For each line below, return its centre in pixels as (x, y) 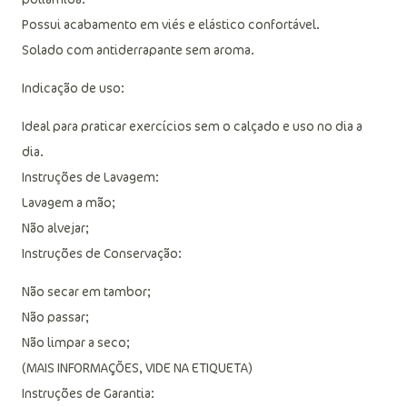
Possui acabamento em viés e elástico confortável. (171, 24)
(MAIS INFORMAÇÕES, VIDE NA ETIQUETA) (137, 367)
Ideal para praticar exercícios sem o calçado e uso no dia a (192, 126)
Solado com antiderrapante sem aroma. (138, 50)
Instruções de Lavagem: (90, 177)
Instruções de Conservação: (102, 253)
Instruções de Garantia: (88, 393)
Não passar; (55, 317)
